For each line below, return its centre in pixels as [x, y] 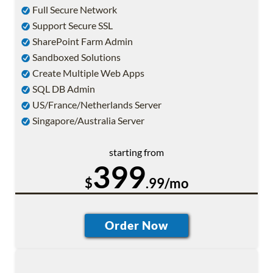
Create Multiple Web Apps [87, 73]
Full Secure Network [74, 9]
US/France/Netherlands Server [96, 104]
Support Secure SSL [72, 25]
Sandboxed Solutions [76, 57]
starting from [136, 152]
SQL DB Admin [63, 88]
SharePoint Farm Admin [82, 41]
